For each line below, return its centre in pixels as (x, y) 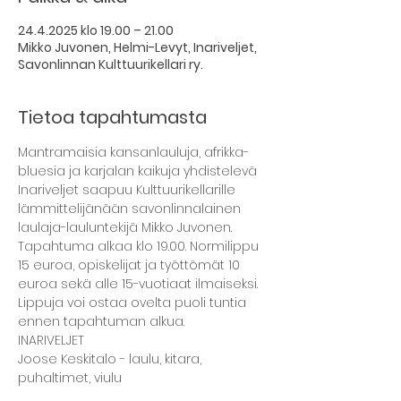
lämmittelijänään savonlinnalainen (131, 209)
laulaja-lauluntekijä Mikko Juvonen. (127, 227)
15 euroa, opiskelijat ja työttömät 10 (131, 265)
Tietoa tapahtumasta (112, 117)
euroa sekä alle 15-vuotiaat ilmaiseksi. (140, 284)
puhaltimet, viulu (70, 378)
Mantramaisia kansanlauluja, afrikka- (133, 152)
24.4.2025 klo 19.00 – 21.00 (96, 30)
